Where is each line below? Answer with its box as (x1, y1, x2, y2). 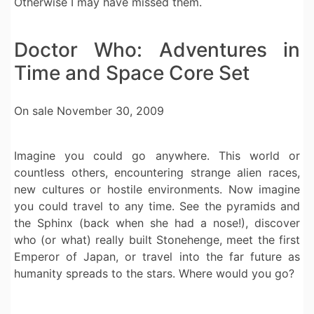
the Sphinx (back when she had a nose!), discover (14, 216, 300, 231)
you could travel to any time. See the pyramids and (14, 199, 300, 214)
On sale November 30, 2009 (14, 104, 164, 118)
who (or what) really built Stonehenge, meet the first (14, 233, 300, 247)
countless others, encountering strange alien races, (14, 165, 300, 180)
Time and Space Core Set (14, 61, 250, 86)
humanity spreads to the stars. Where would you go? (14, 266, 294, 281)
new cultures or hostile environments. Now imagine (14, 182, 300, 197)
